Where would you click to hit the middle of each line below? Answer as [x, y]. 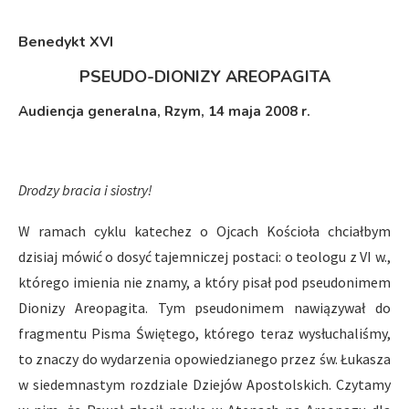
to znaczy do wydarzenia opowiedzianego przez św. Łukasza [204, 359]
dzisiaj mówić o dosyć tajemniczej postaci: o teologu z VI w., [204, 257]
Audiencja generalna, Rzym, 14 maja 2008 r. [164, 111]
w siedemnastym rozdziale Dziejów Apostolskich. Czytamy [204, 384]
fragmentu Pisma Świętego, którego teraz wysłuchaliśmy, [204, 333]
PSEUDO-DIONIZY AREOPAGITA [204, 77]
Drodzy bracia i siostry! [85, 190]
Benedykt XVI [66, 42]
